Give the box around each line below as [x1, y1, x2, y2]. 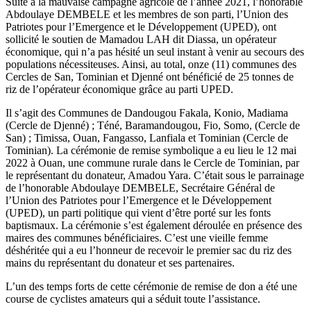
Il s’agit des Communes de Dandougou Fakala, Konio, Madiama [6, 106, 288, 119]
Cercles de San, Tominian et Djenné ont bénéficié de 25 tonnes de [6, 70, 294, 83]
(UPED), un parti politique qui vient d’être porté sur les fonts [6, 206, 271, 219]
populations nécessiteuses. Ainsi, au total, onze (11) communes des [6, 58, 296, 70]
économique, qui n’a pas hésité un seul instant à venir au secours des [6, 45, 304, 58]
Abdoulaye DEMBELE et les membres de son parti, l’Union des [6, 8, 288, 20]
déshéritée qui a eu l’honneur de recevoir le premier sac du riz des [6, 244, 292, 256]
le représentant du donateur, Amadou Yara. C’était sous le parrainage [6, 169, 304, 181]
